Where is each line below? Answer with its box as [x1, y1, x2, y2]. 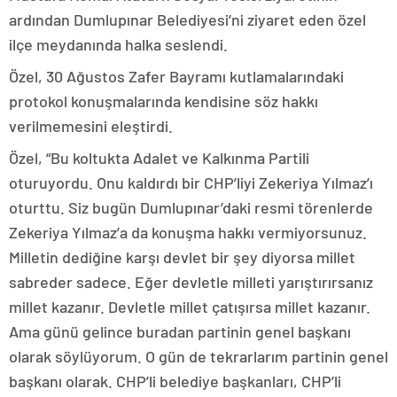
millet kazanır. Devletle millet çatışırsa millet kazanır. [9, 296, 370, 316]
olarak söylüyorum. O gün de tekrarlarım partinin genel [9, 346, 388, 366]
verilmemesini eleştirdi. [9, 115, 173, 136]
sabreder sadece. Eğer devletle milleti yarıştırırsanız [9, 271, 373, 292]
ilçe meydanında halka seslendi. [9, 34, 228, 54]
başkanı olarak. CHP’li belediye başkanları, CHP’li [9, 370, 341, 391]
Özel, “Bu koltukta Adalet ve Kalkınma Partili [9, 147, 309, 167]
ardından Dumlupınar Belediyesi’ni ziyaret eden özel [9, 9, 366, 29]
